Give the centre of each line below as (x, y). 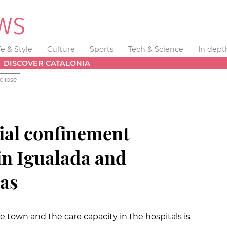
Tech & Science (156, 49)
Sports (101, 49)
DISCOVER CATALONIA (47, 63)
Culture (61, 49)
